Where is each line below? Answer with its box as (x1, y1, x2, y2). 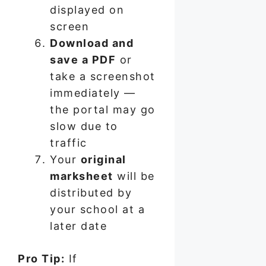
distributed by (50, 186, 132, 199)
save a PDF (50, 53, 116, 66)
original (80, 153, 126, 166)
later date (50, 220, 107, 233)
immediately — (50, 87, 136, 100)
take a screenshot (50, 70, 156, 83)
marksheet (50, 170, 113, 183)
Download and (50, 37, 134, 50)
